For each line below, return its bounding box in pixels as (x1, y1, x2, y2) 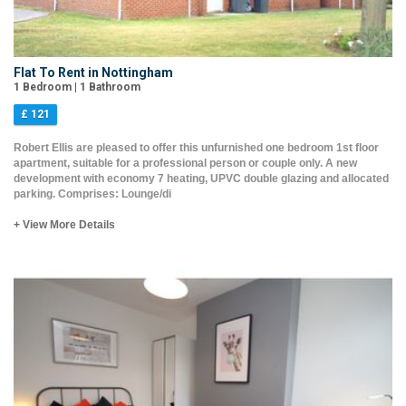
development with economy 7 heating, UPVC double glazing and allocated (14, 172, 389, 186)
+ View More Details (14, 218, 115, 232)
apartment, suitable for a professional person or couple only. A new (14, 157, 357, 170)
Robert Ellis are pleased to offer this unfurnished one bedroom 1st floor (14, 141, 379, 155)
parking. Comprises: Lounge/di (14, 188, 171, 201)
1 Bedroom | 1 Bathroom (14, 81, 140, 94)
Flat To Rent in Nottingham (14, 65, 173, 81)
